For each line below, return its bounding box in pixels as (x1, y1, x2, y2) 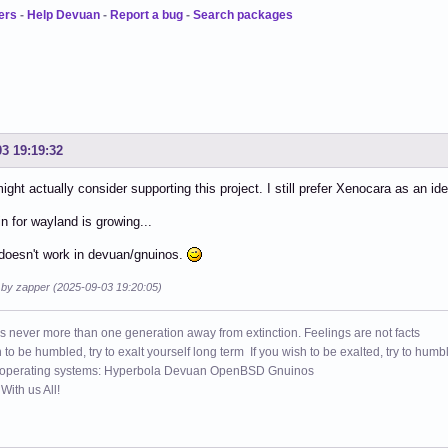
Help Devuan (27, 7, 100, 22)
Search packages (193, 7, 293, 22)
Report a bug (110, 7, 183, 22)
